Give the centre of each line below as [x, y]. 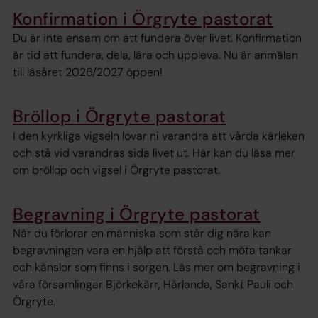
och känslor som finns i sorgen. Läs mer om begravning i [157, 268]
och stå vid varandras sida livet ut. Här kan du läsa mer [154, 153]
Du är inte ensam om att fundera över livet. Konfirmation [157, 38]
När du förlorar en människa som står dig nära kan [142, 234]
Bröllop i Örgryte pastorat [120, 116]
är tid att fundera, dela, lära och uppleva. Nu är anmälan [155, 55]
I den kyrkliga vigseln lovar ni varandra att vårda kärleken [159, 136]
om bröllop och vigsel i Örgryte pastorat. [116, 170]
